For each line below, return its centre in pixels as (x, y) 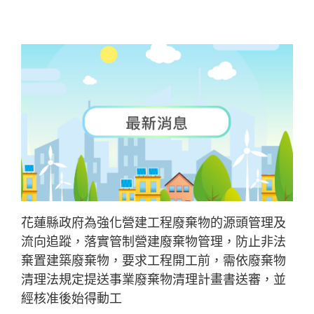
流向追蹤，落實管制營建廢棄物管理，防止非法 (153, 242)
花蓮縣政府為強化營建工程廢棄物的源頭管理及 (153, 223)
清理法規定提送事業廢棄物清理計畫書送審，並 (153, 280)
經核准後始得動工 (71, 299)
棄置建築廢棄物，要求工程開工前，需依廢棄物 (153, 261)
